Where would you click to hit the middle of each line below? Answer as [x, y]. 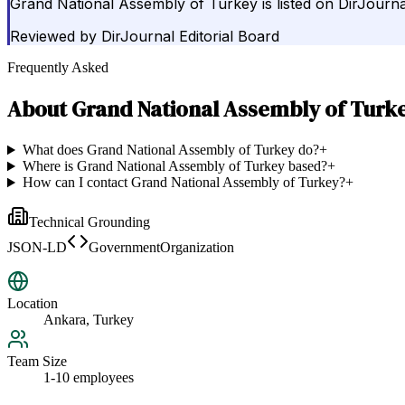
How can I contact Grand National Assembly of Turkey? [184, 183]
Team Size [37, 362]
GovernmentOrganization [161, 248]
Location [33, 304]
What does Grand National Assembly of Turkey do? [170, 150]
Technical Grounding [89, 222]
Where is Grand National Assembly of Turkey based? [174, 166]
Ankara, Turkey [89, 320]
